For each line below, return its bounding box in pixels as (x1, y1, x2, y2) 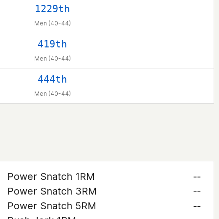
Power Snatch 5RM (7, 200, 96, 212)
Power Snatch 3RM (7, 185, 97, 197)
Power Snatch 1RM (7, 171, 95, 182)
